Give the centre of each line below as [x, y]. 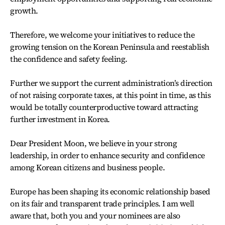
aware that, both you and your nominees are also [95, 215]
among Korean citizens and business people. [88, 167]
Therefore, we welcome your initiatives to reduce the [102, 35]
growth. [24, 11]
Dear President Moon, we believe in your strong [94, 143]
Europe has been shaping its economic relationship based [110, 191]
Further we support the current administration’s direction [111, 83]
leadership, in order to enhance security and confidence [107, 155]
